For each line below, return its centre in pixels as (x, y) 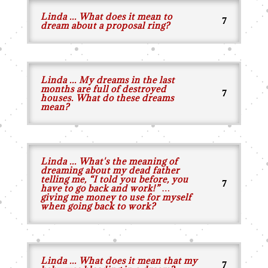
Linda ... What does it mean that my (119, 261)
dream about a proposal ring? (105, 25)
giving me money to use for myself (116, 197)
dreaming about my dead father (110, 170)
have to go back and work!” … (106, 188)
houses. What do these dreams (107, 98)
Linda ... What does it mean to (106, 16)
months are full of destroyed (103, 89)
